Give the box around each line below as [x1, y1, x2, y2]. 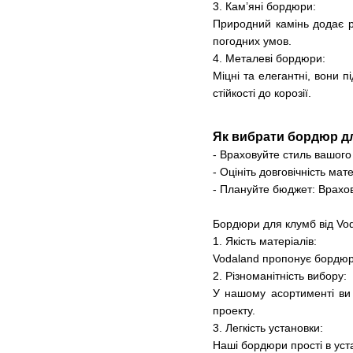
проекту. [213, 304, 255, 318]
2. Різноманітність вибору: [213, 269, 347, 283]
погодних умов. [213, 35, 292, 48]
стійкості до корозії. [213, 87, 311, 100]
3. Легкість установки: [213, 321, 323, 335]
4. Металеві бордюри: [213, 52, 325, 65]
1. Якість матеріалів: [213, 235, 317, 248]
